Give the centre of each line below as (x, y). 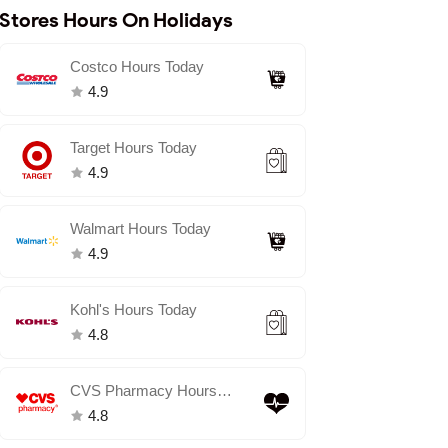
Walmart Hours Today (140, 228)
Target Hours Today (133, 147)
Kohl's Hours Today (133, 309)
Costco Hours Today (136, 66)
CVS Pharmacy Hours (143, 390)
